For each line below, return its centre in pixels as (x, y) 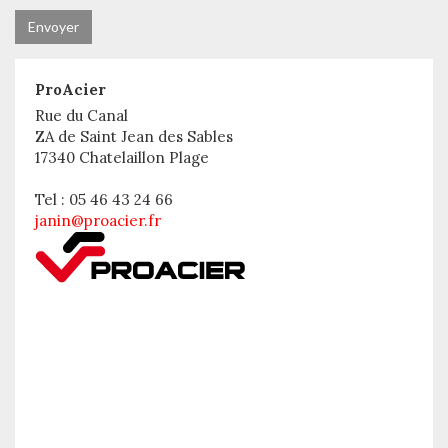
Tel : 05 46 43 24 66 (104, 199)
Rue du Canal (81, 115)
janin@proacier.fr (98, 220)
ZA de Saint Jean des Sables (134, 136)
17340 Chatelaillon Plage (122, 157)
